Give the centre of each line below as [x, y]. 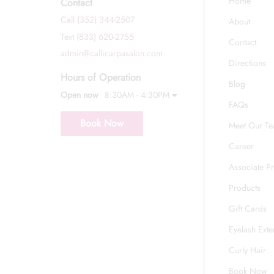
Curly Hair [248, 250]
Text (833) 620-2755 [97, 37]
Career [242, 146]
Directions [248, 63]
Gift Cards [248, 208]
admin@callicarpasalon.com [111, 54]
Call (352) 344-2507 [97, 19]
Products [245, 187]
